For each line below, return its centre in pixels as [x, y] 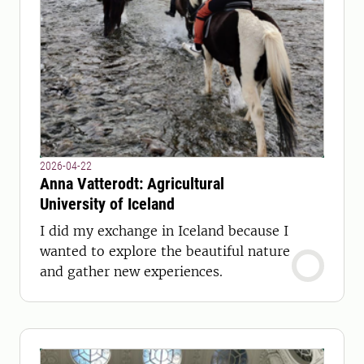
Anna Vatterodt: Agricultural [132, 184]
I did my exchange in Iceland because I [164, 231]
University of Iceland [107, 204]
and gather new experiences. [131, 271]
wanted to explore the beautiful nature [165, 251]
